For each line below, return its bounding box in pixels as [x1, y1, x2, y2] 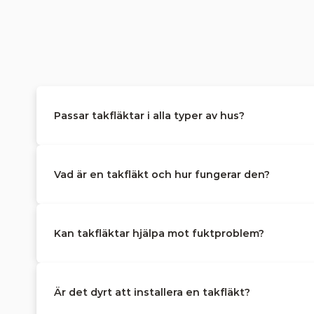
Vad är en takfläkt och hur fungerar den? [54, 168, 270, 181]
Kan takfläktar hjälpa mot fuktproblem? [54, 226, 264, 240]
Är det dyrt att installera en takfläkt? [54, 285, 250, 299]
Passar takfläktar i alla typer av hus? [54, 109, 245, 122]
